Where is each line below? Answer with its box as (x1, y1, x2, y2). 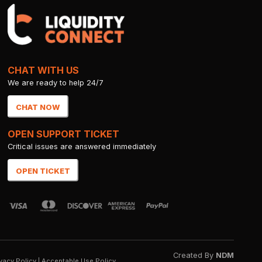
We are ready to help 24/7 (8, 78, 104, 87)
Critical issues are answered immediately (8, 142, 157, 151)
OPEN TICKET (16, 166, 71, 175)
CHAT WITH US (8, 64, 80, 76)
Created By (173, 250, 216, 260)
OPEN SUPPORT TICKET (8, 127, 120, 140)
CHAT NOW (16, 102, 61, 112)
